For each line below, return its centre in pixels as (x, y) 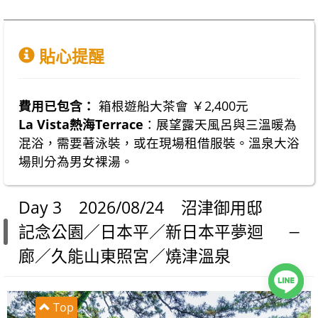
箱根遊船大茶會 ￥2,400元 (172, 105)
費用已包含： (57, 105)
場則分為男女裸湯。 (76, 161)
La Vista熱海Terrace (81, 124)
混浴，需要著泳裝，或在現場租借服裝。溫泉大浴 (159, 142)
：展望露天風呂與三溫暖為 (220, 124)
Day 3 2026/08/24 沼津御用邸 (141, 207)
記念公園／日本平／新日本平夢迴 (141, 231)
